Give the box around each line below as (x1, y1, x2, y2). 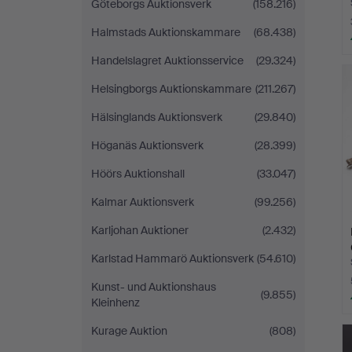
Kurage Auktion (91, 324, 167, 338)
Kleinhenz (91, 295, 140, 310)
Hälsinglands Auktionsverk (91, 110, 222, 124)
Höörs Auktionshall (91, 167, 185, 181)
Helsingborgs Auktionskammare (91, 82, 251, 96)
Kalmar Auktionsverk (91, 195, 194, 209)
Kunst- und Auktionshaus (91, 280, 216, 294)
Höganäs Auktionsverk (91, 138, 203, 152)
